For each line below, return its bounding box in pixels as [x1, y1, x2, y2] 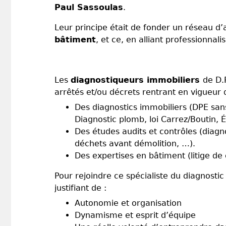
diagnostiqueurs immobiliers [71, 75, 203, 85]
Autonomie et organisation [75, 198, 182, 208]
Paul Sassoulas [54, 2, 123, 12]
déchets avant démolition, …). [75, 138, 195, 148]
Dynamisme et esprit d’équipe [75, 210, 196, 220]
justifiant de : [54, 183, 106, 193]
